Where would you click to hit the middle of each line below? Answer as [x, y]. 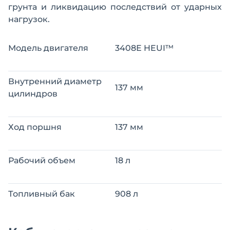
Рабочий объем [42, 160]
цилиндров [33, 93]
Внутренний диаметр [55, 81]
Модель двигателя [48, 48]
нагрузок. [29, 19]
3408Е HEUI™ [144, 48]
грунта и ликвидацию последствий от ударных [115, 7]
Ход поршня [35, 127]
